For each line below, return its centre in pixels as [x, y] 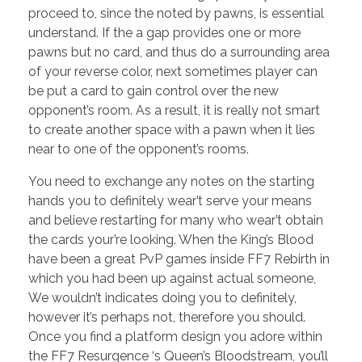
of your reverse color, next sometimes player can [173, 72]
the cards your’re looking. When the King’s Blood [171, 240]
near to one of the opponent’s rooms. [139, 149]
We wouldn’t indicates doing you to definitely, [162, 298]
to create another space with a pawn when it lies [172, 130]
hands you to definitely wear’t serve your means [170, 201]
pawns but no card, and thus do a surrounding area [179, 53]
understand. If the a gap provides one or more [164, 33]
